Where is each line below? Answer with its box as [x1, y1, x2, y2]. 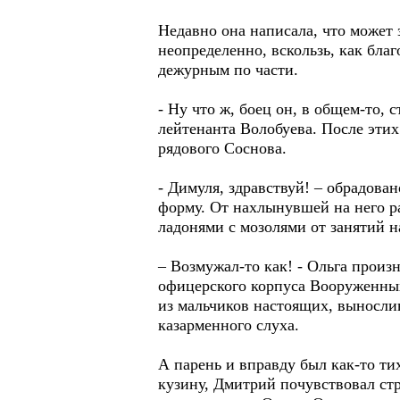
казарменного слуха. [158, 316, 299, 334]
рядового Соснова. [158, 139, 287, 157]
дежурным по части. [158, 61, 298, 79]
